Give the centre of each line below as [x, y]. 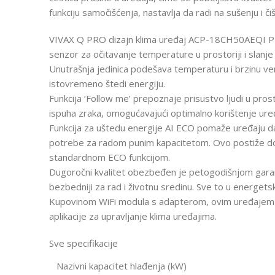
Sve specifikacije [83, 243]
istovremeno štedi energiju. [107, 83]
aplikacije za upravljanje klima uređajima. [133, 216]
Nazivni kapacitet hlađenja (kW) [122, 265]
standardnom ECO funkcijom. [110, 157]
